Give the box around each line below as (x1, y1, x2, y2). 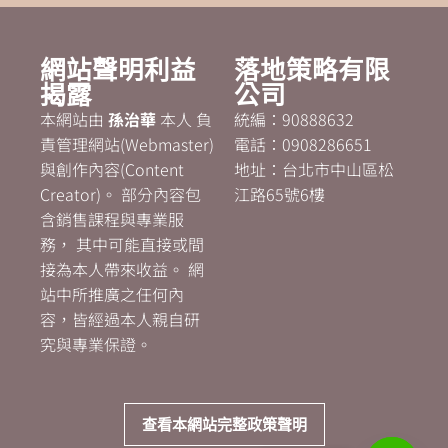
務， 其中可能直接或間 (40, 232, 204, 257)
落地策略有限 (234, 54, 390, 85)
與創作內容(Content (40, 157, 184, 182)
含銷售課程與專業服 (40, 207, 184, 232)
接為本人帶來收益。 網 (40, 257, 204, 282)
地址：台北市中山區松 (234, 157, 394, 182)
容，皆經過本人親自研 (40, 307, 200, 332)
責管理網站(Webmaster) (40, 132, 214, 157)
